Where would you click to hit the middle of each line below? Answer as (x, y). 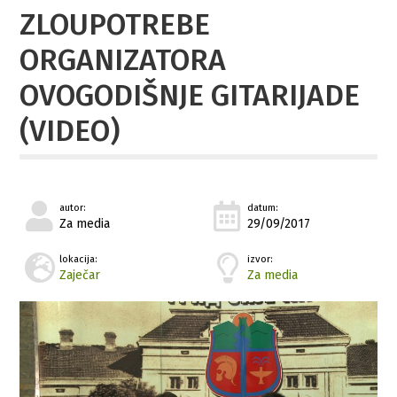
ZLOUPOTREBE (115, 24)
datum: (263, 207)
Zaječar (80, 275)
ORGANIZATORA (123, 60)
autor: (73, 207)
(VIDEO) (70, 131)
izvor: (261, 259)
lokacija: (79, 259)
